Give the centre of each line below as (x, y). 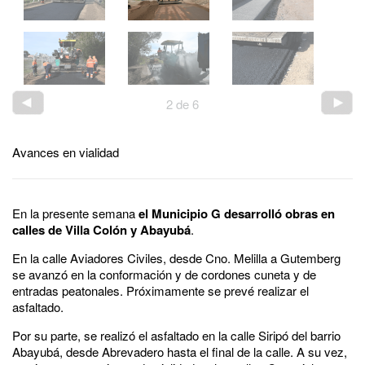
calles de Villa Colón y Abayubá (101, 229)
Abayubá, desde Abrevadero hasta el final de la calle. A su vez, (180, 351)
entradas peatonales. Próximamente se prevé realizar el (161, 290)
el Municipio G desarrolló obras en (237, 213)
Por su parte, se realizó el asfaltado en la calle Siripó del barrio (176, 335)
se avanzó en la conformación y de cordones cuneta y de (164, 274)
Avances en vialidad (66, 152)
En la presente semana (75, 213)
